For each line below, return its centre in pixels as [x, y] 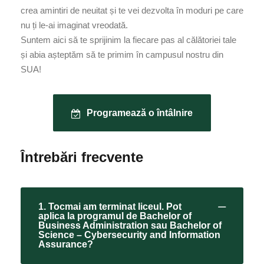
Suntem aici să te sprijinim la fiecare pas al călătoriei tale [128, 39]
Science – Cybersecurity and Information [129, 235]
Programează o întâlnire [140, 113]
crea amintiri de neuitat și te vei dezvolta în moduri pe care [132, 10]
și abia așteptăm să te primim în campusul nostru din [122, 54]
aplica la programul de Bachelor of [115, 216]
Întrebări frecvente [82, 157]
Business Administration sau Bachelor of [130, 225]
